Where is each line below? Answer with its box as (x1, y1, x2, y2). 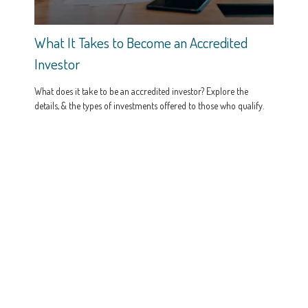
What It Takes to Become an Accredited (34, 33, 247, 52)
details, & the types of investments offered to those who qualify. (34, 100, 264, 112)
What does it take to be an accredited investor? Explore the (34, 85, 248, 98)
